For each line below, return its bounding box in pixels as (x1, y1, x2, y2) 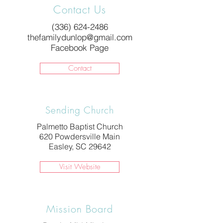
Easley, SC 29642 (48, 141, 111, 151)
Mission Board (46, 202, 113, 216)
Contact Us (53, 3, 107, 16)
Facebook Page (51, 42, 109, 53)
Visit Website (59, 162, 101, 172)
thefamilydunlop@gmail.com (27, 32, 132, 42)
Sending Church (45, 104, 114, 116)
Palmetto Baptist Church (36, 121, 123, 131)
